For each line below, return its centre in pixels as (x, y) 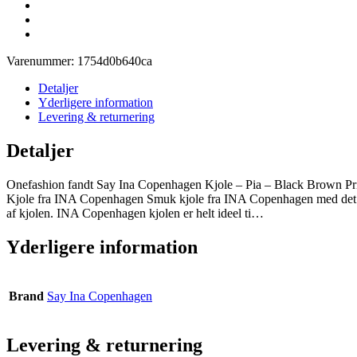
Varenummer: (42, 61)
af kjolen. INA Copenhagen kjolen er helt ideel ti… (135, 213)
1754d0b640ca (115, 61)
